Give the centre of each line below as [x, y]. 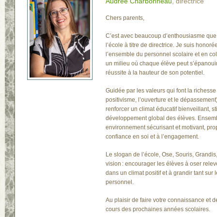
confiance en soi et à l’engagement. [152, 137]
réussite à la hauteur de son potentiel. [155, 73]
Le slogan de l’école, [134, 155]
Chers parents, [125, 18]
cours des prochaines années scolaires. [158, 209]
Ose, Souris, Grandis [189, 155]
